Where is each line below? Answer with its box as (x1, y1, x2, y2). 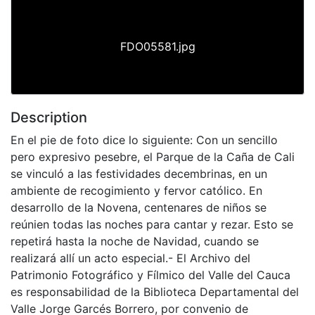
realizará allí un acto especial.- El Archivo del (11, 250, 250, 265)
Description (11, 108, 87, 126)
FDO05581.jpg (120, 39, 195, 53)
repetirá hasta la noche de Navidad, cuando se (11, 233, 259, 248)
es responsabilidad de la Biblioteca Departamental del (11, 284, 299, 299)
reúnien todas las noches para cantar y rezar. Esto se (11, 217, 293, 231)
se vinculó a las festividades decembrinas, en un (11, 166, 267, 181)
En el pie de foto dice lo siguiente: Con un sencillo (11, 132, 278, 147)
